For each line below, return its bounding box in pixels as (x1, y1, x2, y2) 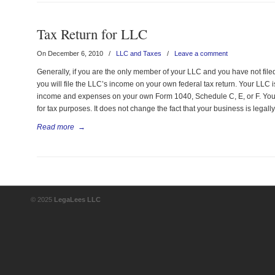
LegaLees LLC (54, 196, 101, 203)
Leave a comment (174, 50, 228, 57)
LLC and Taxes (116, 50, 162, 57)
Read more (37, 123, 75, 131)
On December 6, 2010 (37, 50, 106, 57)
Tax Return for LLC (37, 25, 148, 43)
